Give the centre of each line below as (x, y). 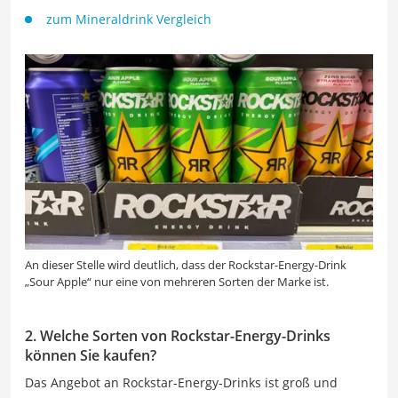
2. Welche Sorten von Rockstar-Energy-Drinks (178, 336)
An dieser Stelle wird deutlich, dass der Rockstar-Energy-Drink (186, 265)
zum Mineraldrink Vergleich (129, 19)
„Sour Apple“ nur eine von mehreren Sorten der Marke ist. (177, 282)
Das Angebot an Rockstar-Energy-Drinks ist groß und (181, 383)
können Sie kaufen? (91, 356)
